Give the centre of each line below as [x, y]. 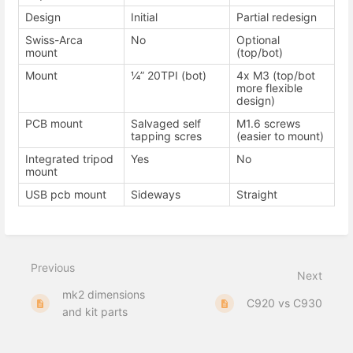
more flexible [269, 88]
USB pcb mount [66, 195]
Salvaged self [166, 124]
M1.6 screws [268, 124]
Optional [258, 40]
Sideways [156, 195]
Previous [53, 268]
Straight [257, 195]
